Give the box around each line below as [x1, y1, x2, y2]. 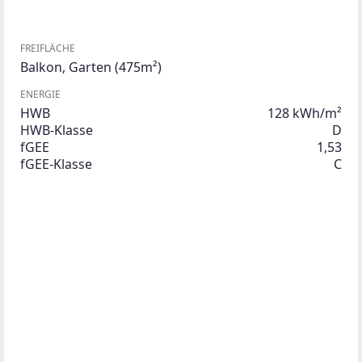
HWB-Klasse [20, 120, 93, 139]
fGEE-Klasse [20, 154, 92, 173]
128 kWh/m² [267, 103, 342, 122]
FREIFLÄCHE [20, 40, 75, 55]
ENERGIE [20, 86, 61, 101]
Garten [69, 57, 112, 76]
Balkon [20, 57, 62, 76]
